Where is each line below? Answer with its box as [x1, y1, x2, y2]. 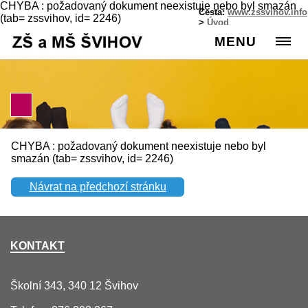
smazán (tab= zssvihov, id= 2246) [11, 153, 173, 164]
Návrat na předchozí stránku [29, 180, 166, 192]
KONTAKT [10, 240, 65, 252]
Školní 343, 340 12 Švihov [10, 280, 138, 292]
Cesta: [199, 7, 228, 17]
